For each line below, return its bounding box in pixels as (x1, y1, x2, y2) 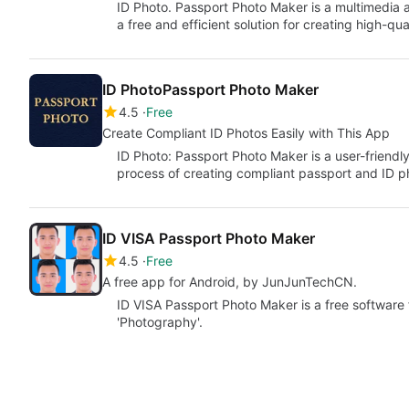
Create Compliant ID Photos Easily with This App (102, 125, 390, 141)
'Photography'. (117, 314, 203, 330)
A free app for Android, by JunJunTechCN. (102, 274, 357, 289)
